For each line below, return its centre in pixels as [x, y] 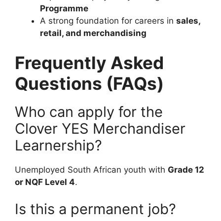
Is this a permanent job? [95, 209]
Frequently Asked [89, 62]
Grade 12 [186, 169]
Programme [64, 9]
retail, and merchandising [93, 33]
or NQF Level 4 [45, 182]
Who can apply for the [89, 111]
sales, [188, 21]
